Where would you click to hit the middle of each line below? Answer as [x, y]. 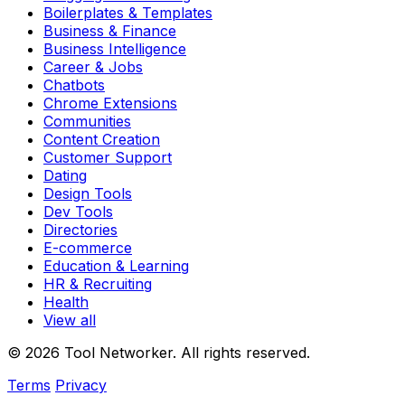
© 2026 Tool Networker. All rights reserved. [159, 353]
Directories [80, 230]
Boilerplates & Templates [128, 13]
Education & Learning [116, 266]
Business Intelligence [115, 49]
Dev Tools [78, 212]
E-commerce [88, 248]
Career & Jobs [93, 67]
